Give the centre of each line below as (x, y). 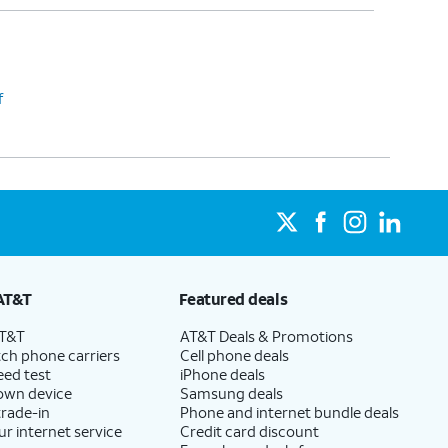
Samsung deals (231, 392)
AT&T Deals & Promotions (266, 335)
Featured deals (233, 298)
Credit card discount (249, 430)
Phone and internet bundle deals (289, 411)
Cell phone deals (234, 354)
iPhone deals (222, 373)
